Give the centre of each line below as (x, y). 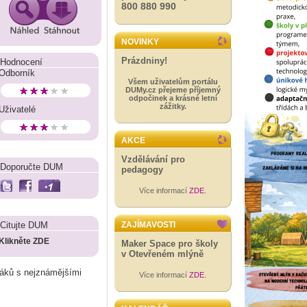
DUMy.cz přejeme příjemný (173, 90)
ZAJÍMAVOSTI (148, 225)
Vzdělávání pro (153, 159)
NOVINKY (140, 42)
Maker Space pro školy (170, 244)
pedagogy (142, 170)
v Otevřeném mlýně (162, 254)
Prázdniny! (144, 61)
